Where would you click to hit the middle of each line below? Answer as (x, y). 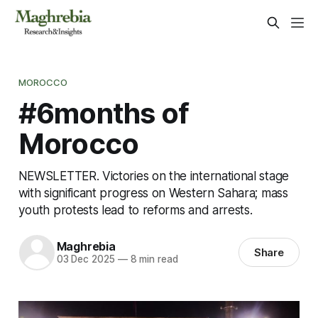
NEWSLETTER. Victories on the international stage (153, 175)
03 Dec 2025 (86, 259)
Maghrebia (86, 247)
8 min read (153, 259)
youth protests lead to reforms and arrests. (135, 209)
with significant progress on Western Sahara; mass (153, 192)
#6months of (104, 113)
